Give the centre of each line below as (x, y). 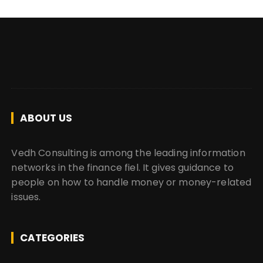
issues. (26, 197)
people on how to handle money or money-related (131, 183)
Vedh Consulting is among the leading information (128, 153)
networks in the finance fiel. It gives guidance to (122, 168)
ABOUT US (46, 118)
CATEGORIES (53, 238)
